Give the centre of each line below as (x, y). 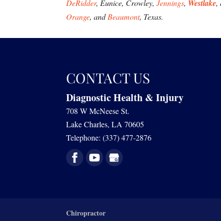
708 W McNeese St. (98, 111)
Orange (78, 16)
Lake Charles (87, 124)
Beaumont (124, 16)
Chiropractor (86, 213)
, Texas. (152, 16)
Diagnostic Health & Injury (125, 97)
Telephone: (85, 137)
